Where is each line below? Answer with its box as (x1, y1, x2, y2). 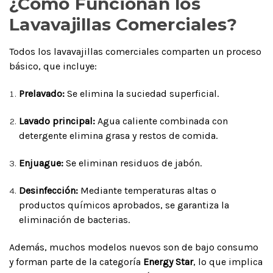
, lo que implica (193, 255, 263, 268)
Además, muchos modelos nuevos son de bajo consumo (9, 241, 258, 253)
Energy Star (143, 255, 193, 268)
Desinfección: (19, 184, 79, 196)
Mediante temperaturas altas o (78, 184, 217, 196)
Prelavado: (19, 87, 65, 99)
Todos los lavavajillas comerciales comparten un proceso (9, 45, 261, 57)
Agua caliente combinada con (95, 115, 229, 127)
